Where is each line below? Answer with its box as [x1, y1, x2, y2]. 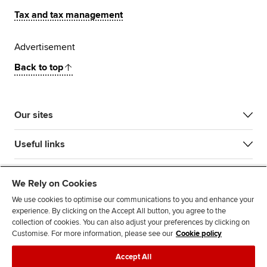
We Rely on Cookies [12, 178, 97, 190]
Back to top [14, 61, 63, 74]
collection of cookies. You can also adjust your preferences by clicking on [12, 218, 250, 227]
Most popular [14, 167, 71, 180]
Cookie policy [176, 229, 222, 238]
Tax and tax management [14, 9, 123, 21]
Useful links [14, 138, 65, 151]
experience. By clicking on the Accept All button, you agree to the [12, 206, 226, 216]
